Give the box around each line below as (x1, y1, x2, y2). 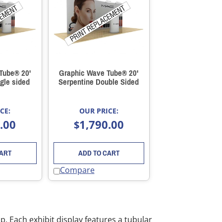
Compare (59, 165, 95, 176)
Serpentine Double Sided (58, 74, 139, 90)
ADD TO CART (78, 146, 119, 161)
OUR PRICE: (79, 106, 118, 116)
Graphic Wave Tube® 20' (59, 65, 139, 81)
